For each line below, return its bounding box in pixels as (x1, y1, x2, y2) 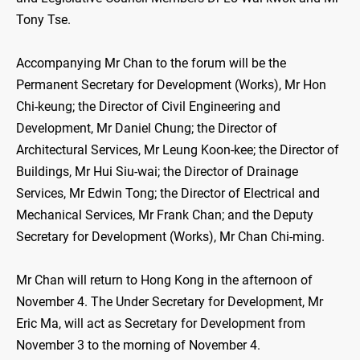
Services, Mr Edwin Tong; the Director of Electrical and (16, 186, 320, 202)
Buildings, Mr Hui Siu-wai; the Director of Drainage (16, 164, 298, 180)
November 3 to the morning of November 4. (16, 337, 260, 354)
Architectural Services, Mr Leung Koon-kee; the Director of (16, 142, 339, 158)
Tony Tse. (16, 12, 71, 28)
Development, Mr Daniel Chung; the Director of (16, 121, 277, 137)
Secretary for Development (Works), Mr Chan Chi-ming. (16, 229, 325, 245)
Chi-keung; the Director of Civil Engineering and (16, 99, 280, 115)
